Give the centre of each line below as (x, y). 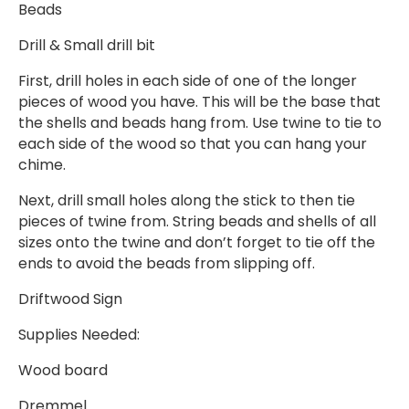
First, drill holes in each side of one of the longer (188, 81)
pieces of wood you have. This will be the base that (199, 102)
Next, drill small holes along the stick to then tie (187, 201)
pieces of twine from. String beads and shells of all (197, 222)
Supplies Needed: (79, 335)
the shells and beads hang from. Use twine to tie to (200, 123)
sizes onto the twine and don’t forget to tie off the (197, 243)
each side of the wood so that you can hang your (193, 144)
